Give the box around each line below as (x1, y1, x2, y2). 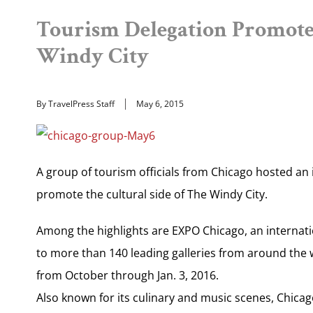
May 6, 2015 (136, 97, 184, 110)
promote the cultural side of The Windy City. (36, 186, 268, 202)
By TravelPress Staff (36, 97, 115, 110)
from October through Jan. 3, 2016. (36, 267, 219, 283)
